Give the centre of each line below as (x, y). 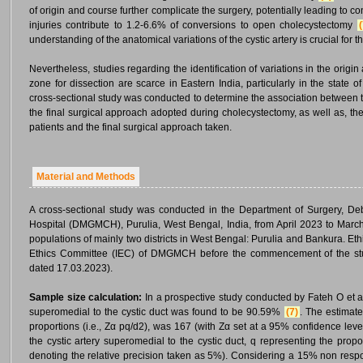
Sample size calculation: (86, 297)
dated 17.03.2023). (71, 268)
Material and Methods (86, 177)
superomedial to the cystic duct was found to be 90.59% (157, 312)
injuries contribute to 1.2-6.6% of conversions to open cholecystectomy (193, 25)
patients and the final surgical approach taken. (130, 127)
